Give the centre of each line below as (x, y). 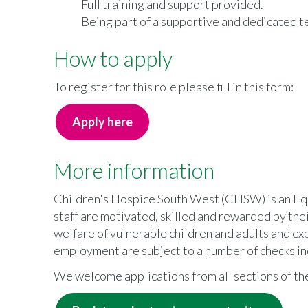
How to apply (113, 58)
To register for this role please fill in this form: (174, 87)
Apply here (102, 122)
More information (134, 170)
